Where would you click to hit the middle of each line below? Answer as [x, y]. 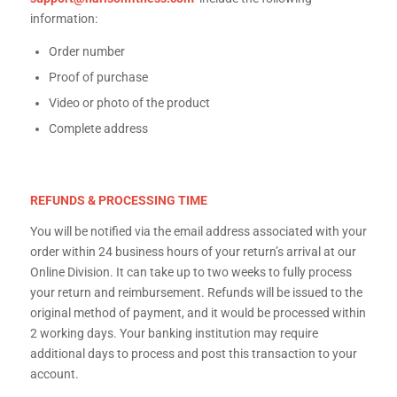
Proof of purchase [98, 78]
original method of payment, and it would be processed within [198, 313]
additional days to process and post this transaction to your [193, 354]
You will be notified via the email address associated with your [198, 232]
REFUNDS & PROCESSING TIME [118, 201]
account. [54, 374]
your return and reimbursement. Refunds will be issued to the [196, 293]
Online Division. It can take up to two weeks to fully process [191, 272]
